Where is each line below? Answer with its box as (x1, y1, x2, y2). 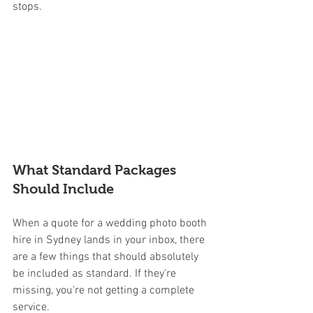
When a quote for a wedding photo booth (13, 216, 210, 231)
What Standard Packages (13, 161, 180, 177)
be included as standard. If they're (13, 266, 179, 281)
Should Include (13, 180, 114, 196)
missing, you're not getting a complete (13, 283, 197, 298)
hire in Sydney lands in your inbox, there (13, 233, 208, 247)
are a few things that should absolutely (13, 249, 201, 264)
